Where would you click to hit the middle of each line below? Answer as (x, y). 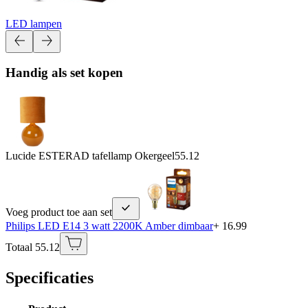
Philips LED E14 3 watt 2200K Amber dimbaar (109, 225)
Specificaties (49, 277)
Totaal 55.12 (33, 247)
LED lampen (34, 23)
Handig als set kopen (64, 73)
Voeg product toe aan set (59, 212)
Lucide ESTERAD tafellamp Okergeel (90, 155)
